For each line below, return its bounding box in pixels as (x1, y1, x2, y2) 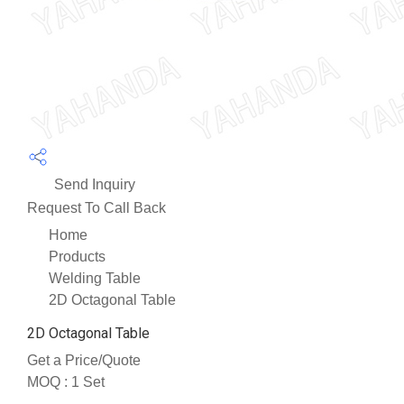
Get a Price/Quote (27, 352, 141, 368)
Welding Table (49, 270, 141, 286)
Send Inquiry (50, 176, 135, 192)
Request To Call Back (27, 199, 166, 216)
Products (49, 248, 106, 264)
